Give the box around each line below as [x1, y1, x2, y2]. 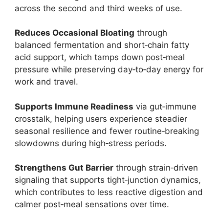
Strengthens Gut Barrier [15, 163, 113, 173]
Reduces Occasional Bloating [15, 28, 134, 38]
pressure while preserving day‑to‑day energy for [15, 65, 203, 75]
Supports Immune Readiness [15, 101, 133, 111]
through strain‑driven [113, 163, 198, 173]
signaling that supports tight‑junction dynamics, [15, 175, 201, 185]
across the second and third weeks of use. [15, 3, 182, 13]
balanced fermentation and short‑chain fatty [15, 40, 189, 50]
